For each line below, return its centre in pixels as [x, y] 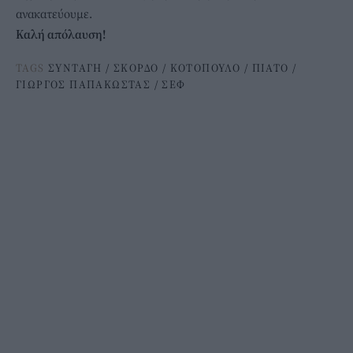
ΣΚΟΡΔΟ [136, 67]
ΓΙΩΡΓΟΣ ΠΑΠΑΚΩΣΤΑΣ [84, 84]
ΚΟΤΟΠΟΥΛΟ [205, 67]
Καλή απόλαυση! [61, 33]
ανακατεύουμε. [54, 13]
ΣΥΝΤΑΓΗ [75, 67]
